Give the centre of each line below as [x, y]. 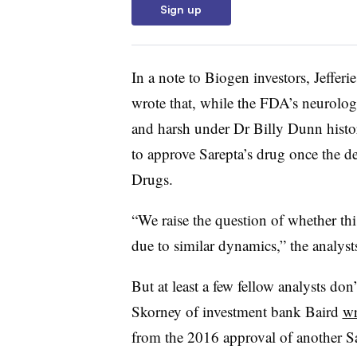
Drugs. [152, 178]
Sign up [181, 9]
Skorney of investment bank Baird [237, 311]
